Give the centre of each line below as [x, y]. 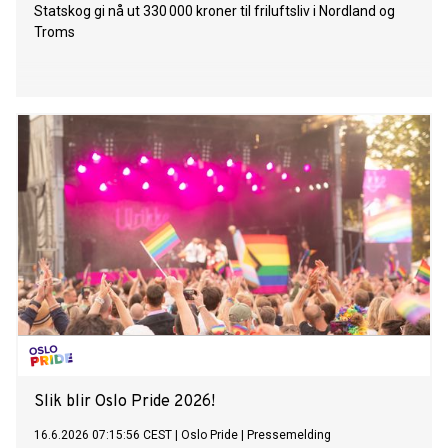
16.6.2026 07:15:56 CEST [103, 435]
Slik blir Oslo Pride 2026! [124, 402]
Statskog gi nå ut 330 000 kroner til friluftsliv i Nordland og [214, 11]
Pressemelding [289, 435]
